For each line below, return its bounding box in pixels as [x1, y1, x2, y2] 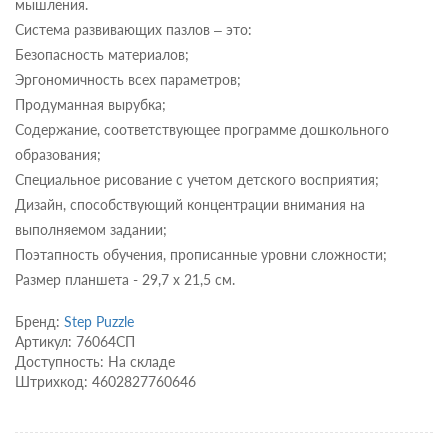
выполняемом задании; [15, 221, 167, 239]
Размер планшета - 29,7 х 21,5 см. [15, 271, 235, 289]
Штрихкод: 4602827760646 [15, 373, 196, 391]
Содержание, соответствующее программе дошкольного [15, 121, 389, 139]
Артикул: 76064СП [15, 333, 135, 351]
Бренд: [15, 313, 64, 331]
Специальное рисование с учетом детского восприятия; [15, 171, 379, 189]
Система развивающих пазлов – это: [15, 21, 252, 39]
